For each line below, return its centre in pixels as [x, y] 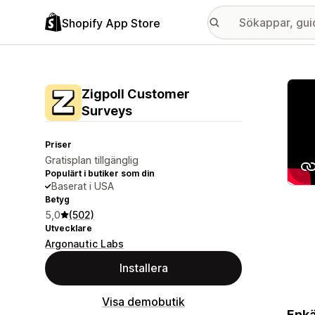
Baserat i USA [83, 186]
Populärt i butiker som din [100, 173]
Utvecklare [69, 228]
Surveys [107, 111]
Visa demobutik [143, 302]
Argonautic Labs [84, 244]
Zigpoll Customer [136, 94]
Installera [143, 268]
